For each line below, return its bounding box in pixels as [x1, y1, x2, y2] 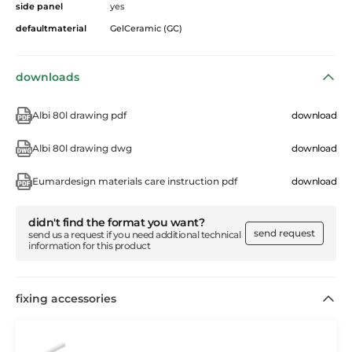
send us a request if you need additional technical [28, 228, 240, 240]
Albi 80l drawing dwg [32, 141, 132, 154]
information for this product [28, 239, 150, 251]
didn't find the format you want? [28, 214, 204, 229]
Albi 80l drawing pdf [32, 108, 126, 121]
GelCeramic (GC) [110, 22, 182, 34]
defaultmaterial [16, 22, 86, 34]
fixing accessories [16, 291, 116, 306]
